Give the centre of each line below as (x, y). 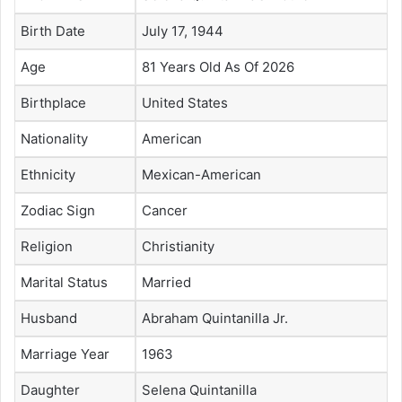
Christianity (178, 247)
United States (185, 103)
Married (166, 283)
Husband (49, 319)
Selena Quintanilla (199, 390)
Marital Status (64, 283)
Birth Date (53, 31)
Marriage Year (65, 354)
